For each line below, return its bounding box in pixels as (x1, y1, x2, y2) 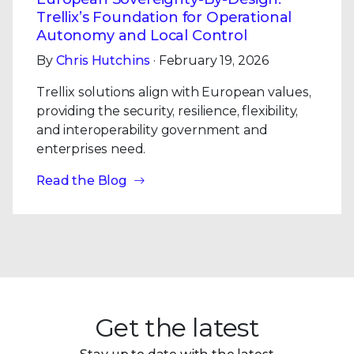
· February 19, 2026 (150, 53, 270, 68)
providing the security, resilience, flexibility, (36, 104, 299, 119)
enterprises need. (36, 141, 146, 156)
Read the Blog (36, 173, 127, 188)
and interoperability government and (36, 122, 268, 137)
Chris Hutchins (55, 53, 151, 68)
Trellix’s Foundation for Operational (36, 9, 292, 26)
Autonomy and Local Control (36, 27, 247, 44)
